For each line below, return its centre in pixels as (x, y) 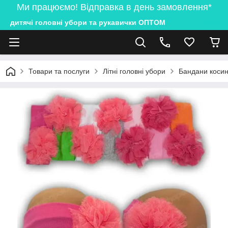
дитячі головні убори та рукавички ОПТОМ (88, 22)
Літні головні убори (134, 71)
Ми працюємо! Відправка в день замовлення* (114, 7)
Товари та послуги (59, 71)
